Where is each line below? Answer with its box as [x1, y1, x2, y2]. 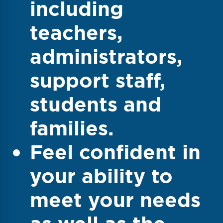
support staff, [30, 67, 165, 94]
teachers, [30, 19, 122, 46]
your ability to [30, 162, 173, 190]
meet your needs [30, 186, 201, 214]
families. [30, 114, 113, 142]
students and [30, 91, 161, 118]
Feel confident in [30, 138, 201, 166]
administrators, [30, 43, 182, 70]
